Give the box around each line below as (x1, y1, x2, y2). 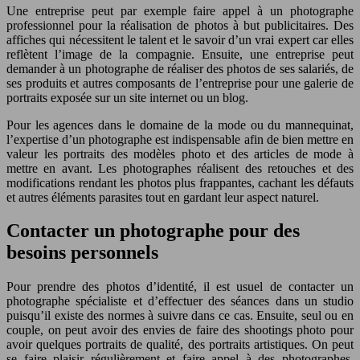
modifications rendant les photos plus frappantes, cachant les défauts (6, 175, 354, 190)
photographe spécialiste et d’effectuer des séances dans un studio (6, 294, 354, 309)
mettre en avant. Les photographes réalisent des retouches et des (6, 161, 354, 175)
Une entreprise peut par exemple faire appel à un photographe (6, 3, 354, 18)
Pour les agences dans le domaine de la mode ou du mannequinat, (6, 117, 354, 132)
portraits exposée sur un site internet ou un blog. (6, 90, 248, 104)
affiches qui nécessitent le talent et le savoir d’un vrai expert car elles (6, 32, 354, 47)
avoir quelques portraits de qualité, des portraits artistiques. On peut (6, 337, 354, 352)
